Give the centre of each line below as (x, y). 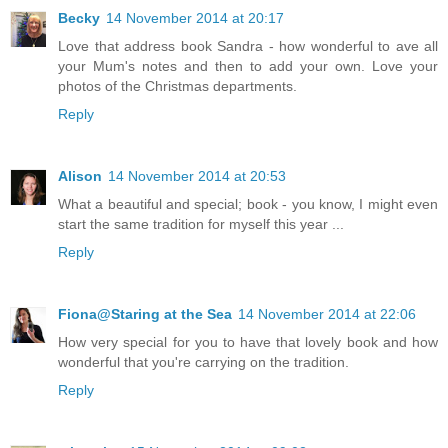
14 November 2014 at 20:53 (197, 176)
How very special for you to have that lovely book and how (248, 342)
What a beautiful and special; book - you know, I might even (248, 204)
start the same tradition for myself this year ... (201, 224)
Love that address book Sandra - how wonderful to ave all (248, 46)
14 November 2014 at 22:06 (327, 314)
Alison (80, 176)
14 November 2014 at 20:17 (195, 18)
